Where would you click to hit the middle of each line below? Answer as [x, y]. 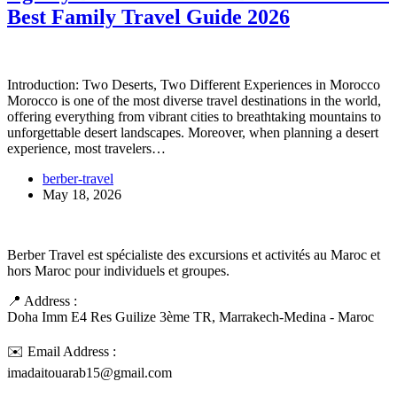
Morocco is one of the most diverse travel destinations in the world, [194, 100]
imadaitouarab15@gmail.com [90, 372]
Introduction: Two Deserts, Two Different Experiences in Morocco [194, 84]
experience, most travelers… [86, 148]
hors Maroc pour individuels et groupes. [118, 270]
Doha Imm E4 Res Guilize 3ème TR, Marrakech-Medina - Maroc [191, 316]
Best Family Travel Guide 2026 [148, 16]
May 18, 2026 [82, 194]
